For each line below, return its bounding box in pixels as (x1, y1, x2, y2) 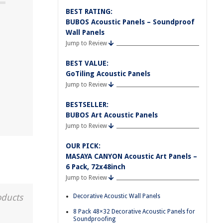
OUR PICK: (66, 142, 101, 150)
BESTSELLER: (66, 101, 109, 109)
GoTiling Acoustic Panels (66, 70, 150, 78)
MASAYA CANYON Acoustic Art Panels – (66, 152, 197, 160)
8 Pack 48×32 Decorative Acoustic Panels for (73, 208, 195, 215)
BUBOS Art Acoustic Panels (66, 111, 158, 119)
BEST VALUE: (66, 59, 109, 67)
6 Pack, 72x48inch (66, 163, 125, 171)
